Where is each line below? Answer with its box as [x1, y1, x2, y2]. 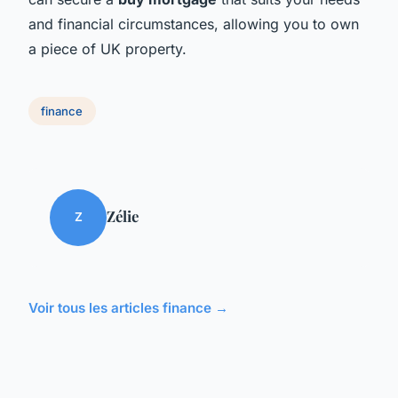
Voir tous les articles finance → [28, 298, 228, 316]
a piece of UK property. [28, 39, 187, 58]
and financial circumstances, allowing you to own [28, 14, 359, 33]
